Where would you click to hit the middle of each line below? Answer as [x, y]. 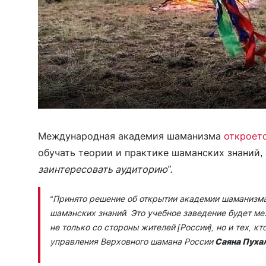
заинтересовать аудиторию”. [107, 169]
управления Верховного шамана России [132, 241]
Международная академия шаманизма [131, 136]
